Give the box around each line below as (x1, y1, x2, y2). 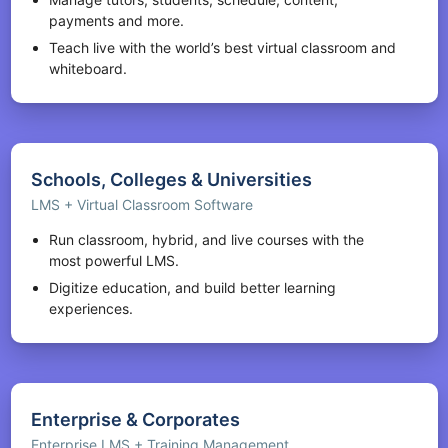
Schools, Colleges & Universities (31, 169, 312, 191)
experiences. (49, 300, 133, 318)
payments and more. (49, 12, 184, 30)
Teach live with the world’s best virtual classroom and (49, 39, 396, 57)
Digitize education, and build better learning (49, 279, 336, 297)
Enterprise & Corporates (31, 409, 240, 431)
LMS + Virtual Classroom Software (31, 196, 253, 214)
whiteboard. (49, 60, 127, 78)
